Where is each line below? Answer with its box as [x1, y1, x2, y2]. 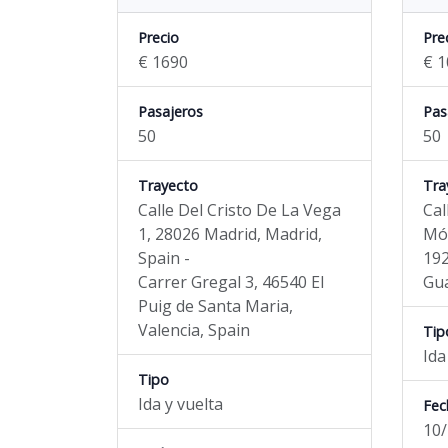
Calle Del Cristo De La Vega [138, 199, 341, 221]
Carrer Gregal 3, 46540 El [138, 271, 324, 293]
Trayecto [138, 176, 198, 195]
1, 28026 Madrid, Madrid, [138, 223, 322, 245]
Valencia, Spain [138, 319, 250, 341]
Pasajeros [138, 102, 203, 121]
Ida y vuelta [138, 393, 223, 415]
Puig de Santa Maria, [138, 295, 293, 317]
